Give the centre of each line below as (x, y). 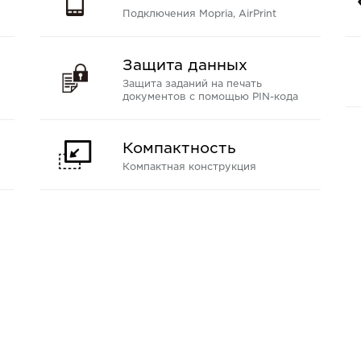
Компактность (179, 147)
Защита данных (185, 64)
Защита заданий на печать (192, 83)
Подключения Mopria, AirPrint (199, 13)
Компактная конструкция (189, 166)
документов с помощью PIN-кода (210, 96)
